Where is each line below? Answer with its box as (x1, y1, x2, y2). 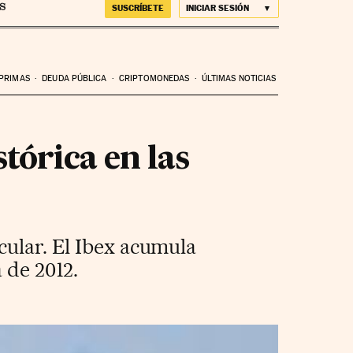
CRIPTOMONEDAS (119, 72, 190, 84)
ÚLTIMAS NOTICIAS (201, 72, 277, 84)
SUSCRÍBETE (111, 2, 164, 13)
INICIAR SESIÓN (185, 2, 249, 13)
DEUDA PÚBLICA (42, 72, 107, 84)
